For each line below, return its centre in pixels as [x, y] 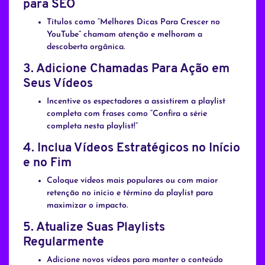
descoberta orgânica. [86, 47]
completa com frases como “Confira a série [127, 114]
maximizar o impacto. [87, 206]
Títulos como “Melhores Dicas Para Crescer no [133, 22]
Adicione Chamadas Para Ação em [133, 69]
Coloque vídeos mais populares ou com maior [132, 181]
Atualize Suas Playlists [101, 228]
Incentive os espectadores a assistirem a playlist [136, 102]
